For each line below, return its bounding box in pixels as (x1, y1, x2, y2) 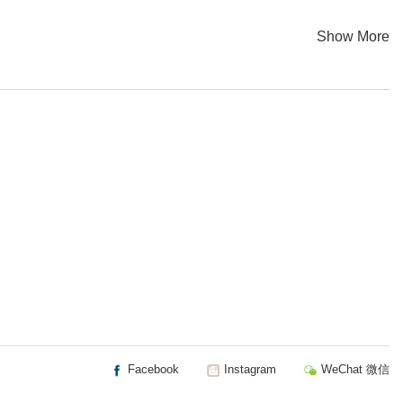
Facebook (124, 363, 179, 376)
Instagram (220, 363, 276, 376)
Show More (317, 29, 390, 44)
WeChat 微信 (318, 363, 390, 376)
